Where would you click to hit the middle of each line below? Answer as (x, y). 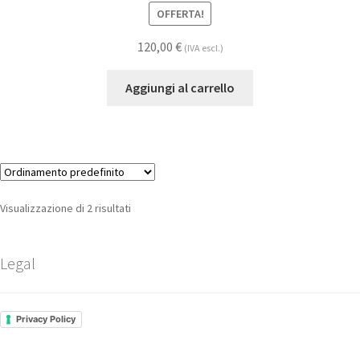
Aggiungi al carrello (180, 87)
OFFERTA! (180, 14)
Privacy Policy (46, 319)
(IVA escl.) (203, 47)
